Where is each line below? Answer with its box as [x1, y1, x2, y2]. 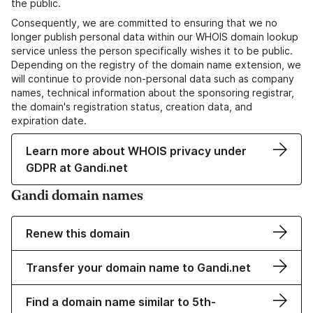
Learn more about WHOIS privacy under [26, 144, 247, 159]
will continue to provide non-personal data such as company [11, 73, 294, 85]
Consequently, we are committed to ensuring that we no [11, 17, 277, 29]
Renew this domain [26, 226, 130, 241]
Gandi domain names [11, 186, 143, 204]
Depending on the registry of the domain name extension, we [11, 59, 301, 71]
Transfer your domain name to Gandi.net [26, 261, 251, 275]
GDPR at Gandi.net [26, 161, 128, 175]
